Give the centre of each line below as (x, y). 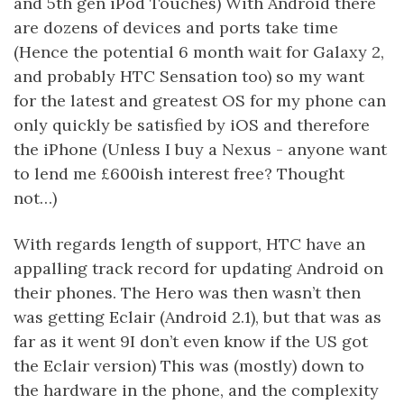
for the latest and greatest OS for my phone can (200, 101)
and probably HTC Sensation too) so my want (189, 76)
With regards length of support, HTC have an (189, 244)
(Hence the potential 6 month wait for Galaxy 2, (199, 52)
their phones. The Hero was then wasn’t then (187, 293)
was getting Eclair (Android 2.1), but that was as (197, 317)
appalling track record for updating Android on (198, 268)
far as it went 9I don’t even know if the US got (191, 341)
